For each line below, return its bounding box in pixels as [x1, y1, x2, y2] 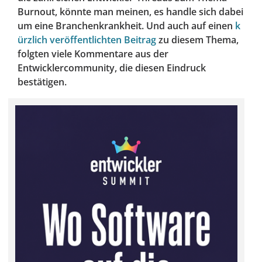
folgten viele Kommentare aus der [18, 47, 168, 61]
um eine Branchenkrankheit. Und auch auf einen [18, 19, 235, 33]
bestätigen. [18, 75, 67, 89]
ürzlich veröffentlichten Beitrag [18, 33, 156, 47]
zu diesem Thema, [156, 33, 239, 47]
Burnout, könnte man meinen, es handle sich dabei [18, 5, 243, 19]
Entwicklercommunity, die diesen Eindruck [18, 61, 206, 75]
